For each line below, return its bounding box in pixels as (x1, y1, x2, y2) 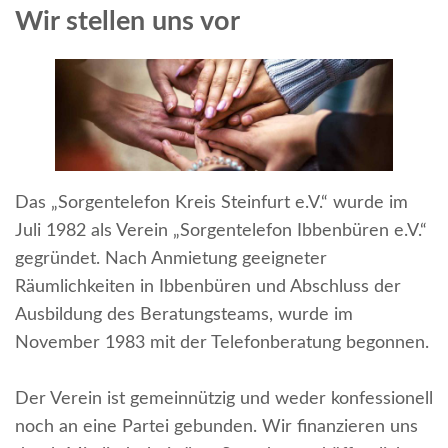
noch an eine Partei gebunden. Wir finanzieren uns (15, 418, 418, 437)
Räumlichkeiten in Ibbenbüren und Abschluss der (15, 278, 401, 297)
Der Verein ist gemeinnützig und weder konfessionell (15, 390, 433, 409)
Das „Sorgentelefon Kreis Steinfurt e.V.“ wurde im (15, 194, 408, 213)
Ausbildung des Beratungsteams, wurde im (15, 306, 353, 325)
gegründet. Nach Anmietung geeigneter (15, 250, 327, 269)
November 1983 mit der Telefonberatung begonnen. (15, 334, 429, 353)
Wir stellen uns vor (15, 8, 240, 36)
